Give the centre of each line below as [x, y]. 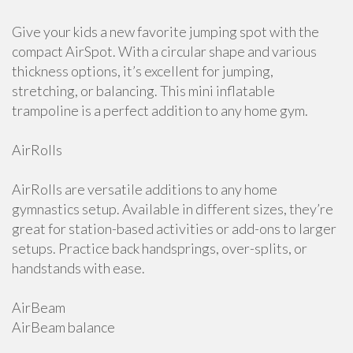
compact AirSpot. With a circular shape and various [164, 51]
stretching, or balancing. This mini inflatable [143, 91]
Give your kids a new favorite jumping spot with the [165, 32]
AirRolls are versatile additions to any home [145, 189]
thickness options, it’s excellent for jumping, [143, 71]
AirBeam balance [63, 327]
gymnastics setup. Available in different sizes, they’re [173, 209]
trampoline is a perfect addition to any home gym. [160, 110]
